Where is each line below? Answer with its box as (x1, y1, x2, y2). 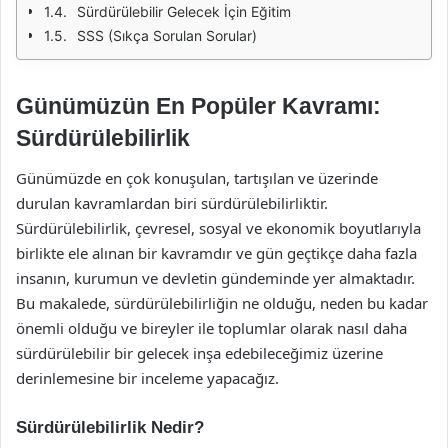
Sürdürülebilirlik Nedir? (16, 417, 204, 437)
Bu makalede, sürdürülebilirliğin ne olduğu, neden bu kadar (16, 292, 428, 313)
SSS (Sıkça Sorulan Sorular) (77, 27, 257, 44)
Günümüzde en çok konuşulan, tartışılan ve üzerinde (16, 167, 378, 188)
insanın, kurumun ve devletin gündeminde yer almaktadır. (16, 267, 415, 288)
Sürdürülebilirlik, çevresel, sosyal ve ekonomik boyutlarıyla (16, 217, 421, 238)
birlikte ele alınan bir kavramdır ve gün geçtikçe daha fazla (16, 242, 417, 263)
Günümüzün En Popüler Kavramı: (16, 93, 381, 119)
